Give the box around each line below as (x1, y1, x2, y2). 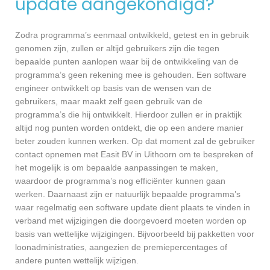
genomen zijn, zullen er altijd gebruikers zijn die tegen (15, 43, 219, 54)
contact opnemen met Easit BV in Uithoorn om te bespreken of (15, 149, 253, 160)
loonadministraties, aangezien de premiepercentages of (15, 242, 227, 253)
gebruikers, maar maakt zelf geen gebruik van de (15, 96, 202, 107)
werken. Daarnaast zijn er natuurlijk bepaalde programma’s (15, 189, 240, 199)
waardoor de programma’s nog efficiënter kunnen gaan (15, 176, 225, 186)
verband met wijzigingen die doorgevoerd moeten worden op (15, 216, 246, 226)
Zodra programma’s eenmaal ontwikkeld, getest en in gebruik (15, 30, 249, 40)
